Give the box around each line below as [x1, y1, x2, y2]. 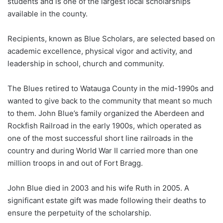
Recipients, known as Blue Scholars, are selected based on [7, 33, 215, 43]
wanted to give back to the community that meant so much [7, 96, 212, 106]
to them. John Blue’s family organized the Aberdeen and [7, 108, 204, 118]
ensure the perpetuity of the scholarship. [7, 208, 151, 218]
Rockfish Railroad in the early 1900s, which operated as [7, 120, 202, 130]
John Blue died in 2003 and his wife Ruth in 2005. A [7, 183, 189, 193]
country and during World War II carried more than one [7, 145, 198, 155]
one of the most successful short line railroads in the [7, 133, 193, 143]
